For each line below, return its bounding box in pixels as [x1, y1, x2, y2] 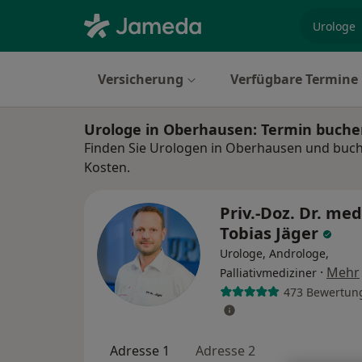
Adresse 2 [196, 342, 255, 360]
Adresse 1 [110, 342, 170, 360]
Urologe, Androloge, [220, 246, 329, 261]
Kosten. [84, 158, 130, 176]
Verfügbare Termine [230, 70, 358, 88]
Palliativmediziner [220, 265, 317, 280]
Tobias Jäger [220, 222, 322, 244]
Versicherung [98, 70, 183, 88]
